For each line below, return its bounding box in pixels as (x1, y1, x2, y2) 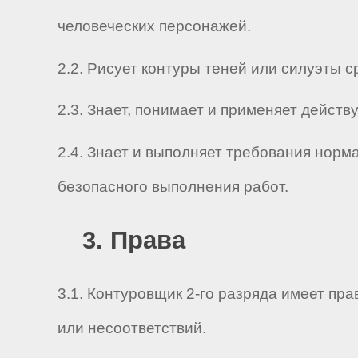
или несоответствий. (58, 320, 206, 337)
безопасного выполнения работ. (58, 177, 288, 195)
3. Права (82, 225, 185, 254)
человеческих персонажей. (58, 18, 251, 35)
